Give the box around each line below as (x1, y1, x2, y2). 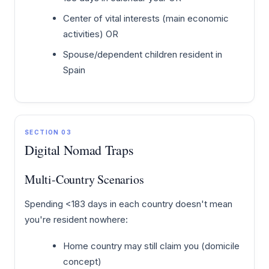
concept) (63, 255, 101, 267)
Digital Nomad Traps (25, 141, 134, 159)
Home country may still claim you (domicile (63, 240, 240, 252)
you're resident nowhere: (25, 214, 128, 226)
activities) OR (63, 28, 118, 40)
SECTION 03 (25, 128, 71, 136)
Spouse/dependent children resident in (63, 49, 222, 61)
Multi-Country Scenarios (25, 171, 144, 188)
